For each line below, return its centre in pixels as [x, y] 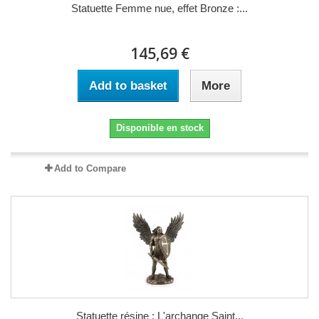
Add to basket [128, 85]
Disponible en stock [159, 127]
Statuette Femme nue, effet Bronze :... [159, 8]
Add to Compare [90, 168]
